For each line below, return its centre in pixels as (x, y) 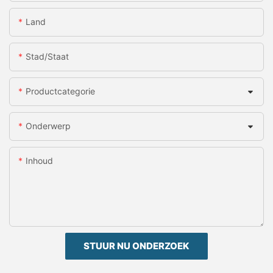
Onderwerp (48, 126)
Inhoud (39, 161)
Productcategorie (60, 91)
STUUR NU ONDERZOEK (136, 246)
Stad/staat (47, 57)
